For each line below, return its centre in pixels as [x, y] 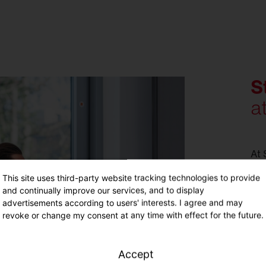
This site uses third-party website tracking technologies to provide [131, 178]
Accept [136, 254]
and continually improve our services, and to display [103, 190]
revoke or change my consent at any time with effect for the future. [133, 215]
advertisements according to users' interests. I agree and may [123, 202]
